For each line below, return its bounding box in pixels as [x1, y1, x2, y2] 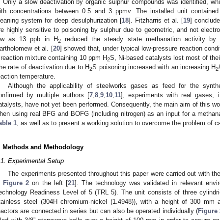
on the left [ [29, 179, 68, 187]
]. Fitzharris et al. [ [128, 17, 184, 25]
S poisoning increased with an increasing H [92, 63, 216, 71]
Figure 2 [3, 179, 29, 187]
